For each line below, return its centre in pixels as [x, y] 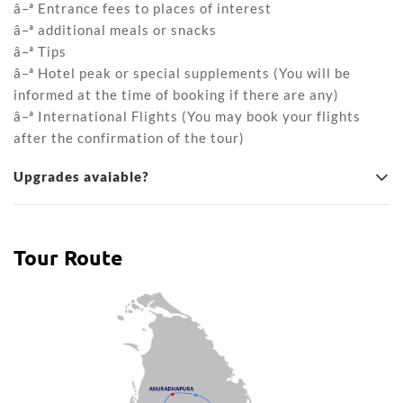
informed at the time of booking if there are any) [176, 95]
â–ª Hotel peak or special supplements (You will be [182, 73]
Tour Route [68, 258]
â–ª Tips [40, 52]
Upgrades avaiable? [81, 177]
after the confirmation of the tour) [129, 138]
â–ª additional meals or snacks [115, 30]
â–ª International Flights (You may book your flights [187, 116]
